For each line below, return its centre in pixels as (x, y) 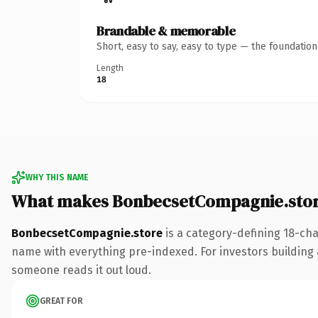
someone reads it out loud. (81, 270)
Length (110, 68)
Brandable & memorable (166, 31)
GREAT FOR (61, 301)
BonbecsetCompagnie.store (87, 233)
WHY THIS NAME (57, 177)
